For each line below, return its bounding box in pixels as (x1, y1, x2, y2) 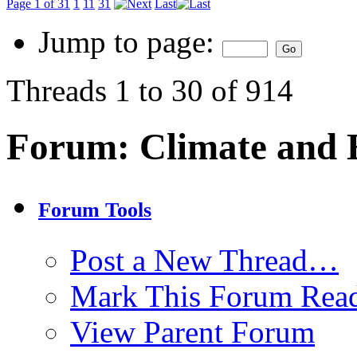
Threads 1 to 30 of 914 (6, 73, 293, 108)
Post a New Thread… (70, 243, 339, 278)
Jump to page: (38, 25, 222, 59)
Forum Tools (38, 198, 151, 222)
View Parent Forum (70, 315, 315, 350)
